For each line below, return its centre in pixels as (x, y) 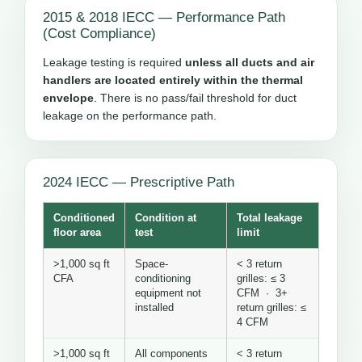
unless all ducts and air (250, 63)
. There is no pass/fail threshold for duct (195, 98)
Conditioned (84, 219)
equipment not (168, 294)
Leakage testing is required (114, 63)
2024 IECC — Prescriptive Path (139, 183)
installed (154, 308)
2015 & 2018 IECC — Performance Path (164, 18)
